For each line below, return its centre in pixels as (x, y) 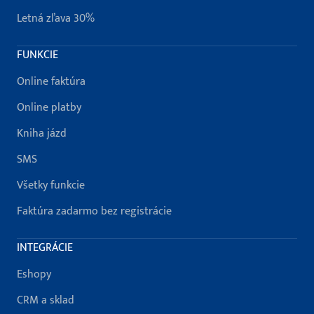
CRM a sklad (46, 301)
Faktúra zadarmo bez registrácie (94, 212)
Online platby (49, 108)
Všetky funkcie (51, 186)
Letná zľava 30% (56, 19)
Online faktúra (51, 82)
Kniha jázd (42, 134)
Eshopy (34, 275)
